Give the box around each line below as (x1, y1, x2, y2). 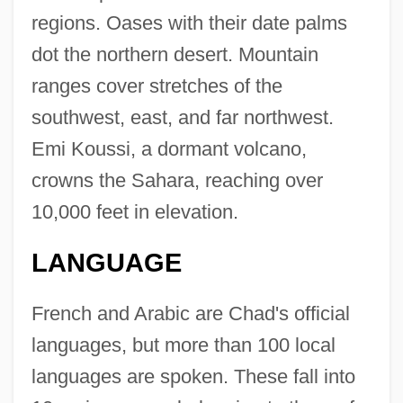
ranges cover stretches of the (31, 74, 282, 97)
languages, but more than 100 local (31, 333, 336, 356)
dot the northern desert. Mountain (31, 42, 318, 66)
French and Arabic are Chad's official (31, 301, 350, 325)
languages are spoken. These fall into (31, 364, 355, 388)
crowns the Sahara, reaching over (31, 168, 323, 192)
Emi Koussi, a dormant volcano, (31, 137, 307, 160)
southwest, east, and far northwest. (31, 105, 334, 129)
